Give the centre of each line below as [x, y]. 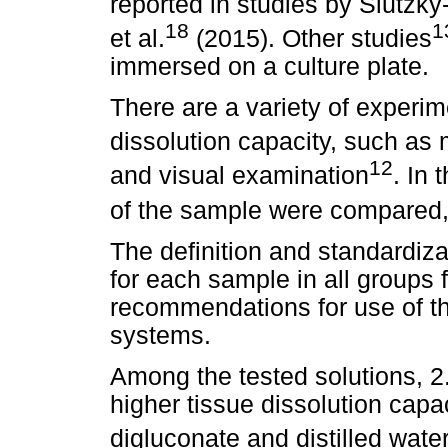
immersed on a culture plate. [269, 66]
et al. [137, 38]
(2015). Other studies [310, 38]
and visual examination [239, 176]
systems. [160, 335]
